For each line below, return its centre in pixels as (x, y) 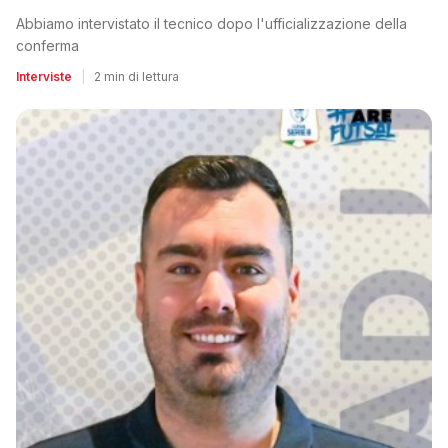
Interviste (44, 76)
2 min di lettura (136, 76)
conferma (47, 45)
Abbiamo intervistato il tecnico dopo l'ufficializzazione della (211, 23)
